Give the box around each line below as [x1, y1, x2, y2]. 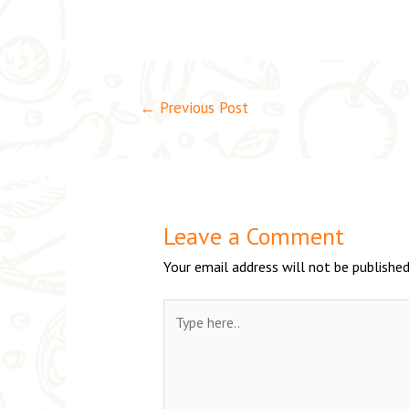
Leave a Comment [163, 221, 344, 252]
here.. [162, 322, 195, 341]
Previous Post [154, 98, 248, 119]
